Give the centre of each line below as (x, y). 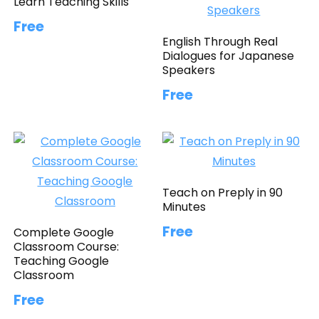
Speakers (189, 70)
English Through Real (220, 41)
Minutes (184, 206)
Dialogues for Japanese (229, 56)
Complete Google (64, 232)
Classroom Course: (67, 246)
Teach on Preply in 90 (223, 192)
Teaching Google (62, 261)
